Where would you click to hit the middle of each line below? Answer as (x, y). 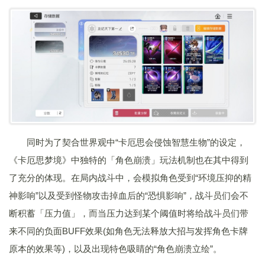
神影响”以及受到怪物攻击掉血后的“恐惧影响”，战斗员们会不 (129, 195)
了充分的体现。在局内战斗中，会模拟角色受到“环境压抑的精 (130, 177)
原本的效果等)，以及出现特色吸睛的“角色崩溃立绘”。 (115, 248)
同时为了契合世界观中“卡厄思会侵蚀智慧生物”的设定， (136, 142)
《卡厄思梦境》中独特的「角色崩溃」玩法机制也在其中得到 (129, 160)
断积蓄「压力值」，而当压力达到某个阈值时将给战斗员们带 (129, 213)
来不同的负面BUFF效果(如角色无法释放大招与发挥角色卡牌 (128, 231)
